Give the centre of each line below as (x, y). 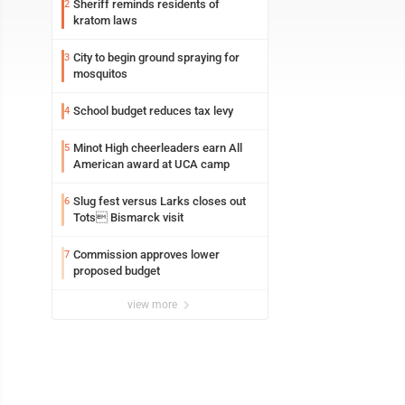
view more (154, 305)
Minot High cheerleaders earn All (158, 148)
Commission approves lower (146, 254)
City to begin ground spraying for (156, 57)
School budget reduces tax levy (153, 111)
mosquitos (100, 74)
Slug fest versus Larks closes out (160, 201)
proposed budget (117, 271)
